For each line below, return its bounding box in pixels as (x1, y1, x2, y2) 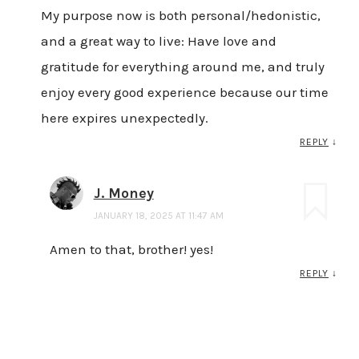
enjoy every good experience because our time (40, 84, 329, 101)
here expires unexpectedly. (40, 110, 208, 127)
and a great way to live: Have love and (40, 33, 276, 50)
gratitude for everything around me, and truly (40, 58, 325, 75)
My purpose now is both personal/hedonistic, (40, 7, 321, 24)
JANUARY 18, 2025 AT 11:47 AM (93, 210, 224, 222)
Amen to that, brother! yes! (49, 240, 213, 257)
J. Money (93, 184, 154, 203)
